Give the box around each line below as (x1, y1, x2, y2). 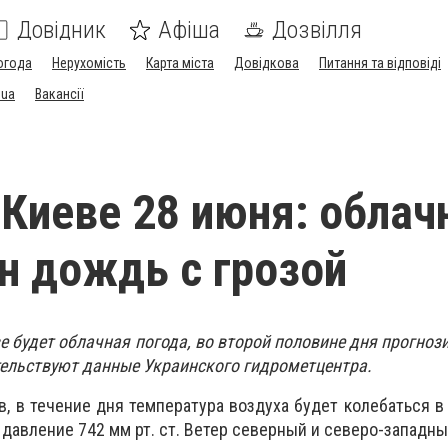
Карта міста (146, 55, 214, 71)
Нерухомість (52, 55, 126, 71)
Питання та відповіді (319, 55, 441, 71)
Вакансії (35, 86, 84, 102)
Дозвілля (272, 16, 362, 44)
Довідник (17, 16, 106, 44)
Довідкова (234, 55, 299, 71)
